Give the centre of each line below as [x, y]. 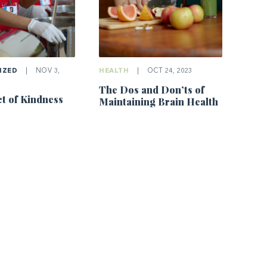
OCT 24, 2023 [169, 71]
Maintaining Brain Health [159, 101]
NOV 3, [47, 71]
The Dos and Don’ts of [152, 89]
